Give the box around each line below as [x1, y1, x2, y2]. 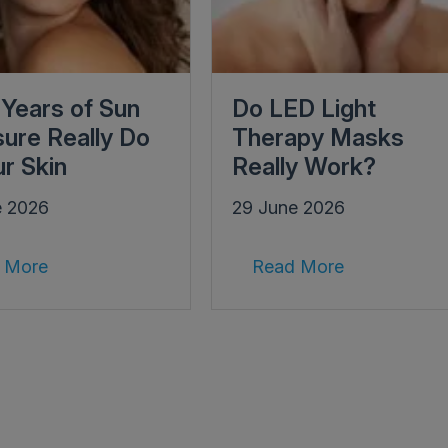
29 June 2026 [231, 196, 345, 218]
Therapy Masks [231, 122, 404, 152]
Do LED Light [231, 93, 376, 123]
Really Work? [231, 151, 376, 181]
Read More [251, 255, 344, 277]
